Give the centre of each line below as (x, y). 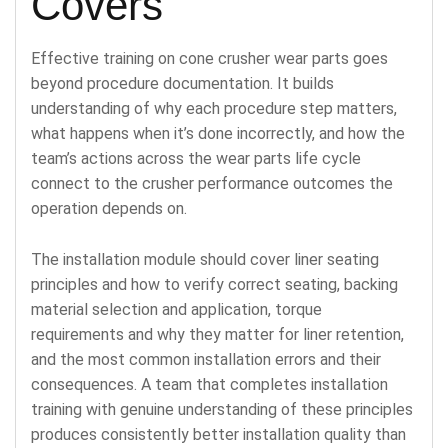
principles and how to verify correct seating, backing (214, 284)
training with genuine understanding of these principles (222, 409)
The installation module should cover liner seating (205, 259)
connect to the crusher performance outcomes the (212, 183)
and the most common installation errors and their (206, 359)
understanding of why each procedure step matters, (214, 108)
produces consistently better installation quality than (218, 434)
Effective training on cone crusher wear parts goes (209, 58)
